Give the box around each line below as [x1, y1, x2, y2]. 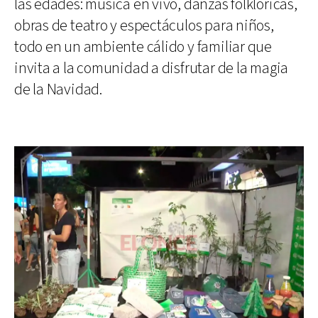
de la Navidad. [14, 79, 102, 100]
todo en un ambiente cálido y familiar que [14, 36, 272, 57]
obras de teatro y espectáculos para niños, [14, 15, 274, 36]
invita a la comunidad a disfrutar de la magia [14, 57, 289, 79]
